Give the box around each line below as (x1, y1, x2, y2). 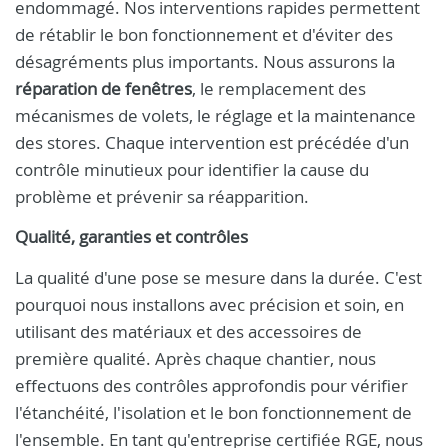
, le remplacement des (192, 77, 366, 100)
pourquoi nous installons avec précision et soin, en (15, 293, 404, 316)
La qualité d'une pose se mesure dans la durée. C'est (15, 266, 422, 289)
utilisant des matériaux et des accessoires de (15, 320, 362, 343)
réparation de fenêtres (15, 77, 192, 100)
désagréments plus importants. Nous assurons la (15, 50, 395, 73)
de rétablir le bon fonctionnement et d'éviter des (15, 23, 393, 46)
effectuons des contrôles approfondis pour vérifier (15, 374, 408, 397)
